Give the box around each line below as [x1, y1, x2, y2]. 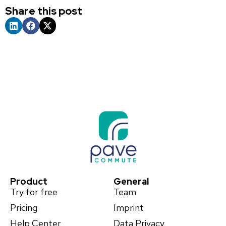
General [114, 176, 149, 188]
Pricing [10, 202, 37, 214]
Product [10, 176, 47, 188]
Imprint [114, 202, 144, 214]
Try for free [10, 186, 58, 198]
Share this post [5, 4, 82, 18]
